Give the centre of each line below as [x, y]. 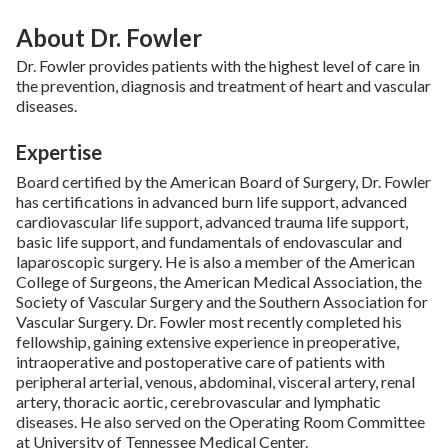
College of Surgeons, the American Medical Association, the [219, 281]
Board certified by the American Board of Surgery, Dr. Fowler [223, 181]
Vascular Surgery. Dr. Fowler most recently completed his [209, 321]
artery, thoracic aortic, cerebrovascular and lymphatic [198, 401]
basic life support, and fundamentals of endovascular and [209, 241]
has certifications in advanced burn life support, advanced [211, 201]
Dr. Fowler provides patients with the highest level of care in [218, 65]
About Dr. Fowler [109, 37]
